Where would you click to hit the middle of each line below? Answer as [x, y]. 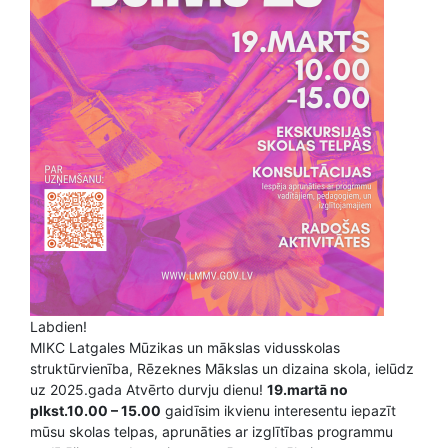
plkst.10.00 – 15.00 [95, 410]
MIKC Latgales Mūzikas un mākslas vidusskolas [185, 347]
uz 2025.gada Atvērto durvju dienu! [148, 389]
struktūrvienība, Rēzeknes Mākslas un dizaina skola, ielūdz [222, 368]
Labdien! [58, 326]
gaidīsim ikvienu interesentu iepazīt [278, 410]
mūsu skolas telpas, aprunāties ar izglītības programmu [211, 431]
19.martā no [307, 389]
